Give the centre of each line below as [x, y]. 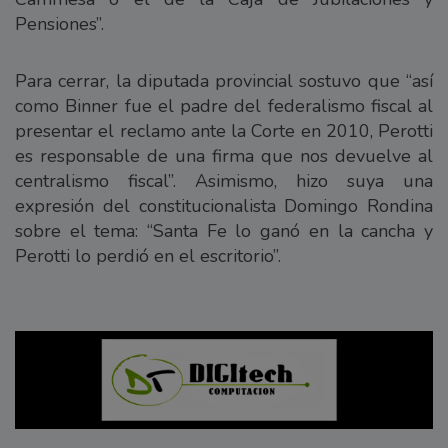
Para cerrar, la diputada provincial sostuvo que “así [224, 81]
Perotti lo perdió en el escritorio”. [148, 256]
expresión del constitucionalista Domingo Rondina [224, 206]
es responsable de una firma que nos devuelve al [224, 156]
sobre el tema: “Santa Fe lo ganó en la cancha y [224, 231]
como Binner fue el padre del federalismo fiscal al [224, 106]
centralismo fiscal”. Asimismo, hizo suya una [224, 181]
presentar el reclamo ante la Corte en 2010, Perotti [224, 131]
